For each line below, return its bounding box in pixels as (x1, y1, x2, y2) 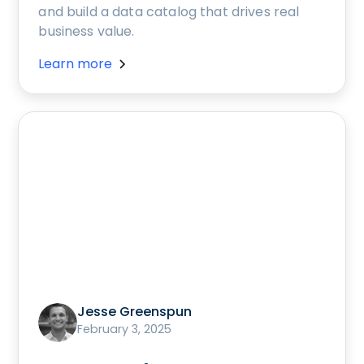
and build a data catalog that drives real (38, 2, 300, 22)
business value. (38, 22, 135, 41)
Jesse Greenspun (77, 302, 193, 322)
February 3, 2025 (77, 321, 172, 338)
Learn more (38, 54, 113, 74)
